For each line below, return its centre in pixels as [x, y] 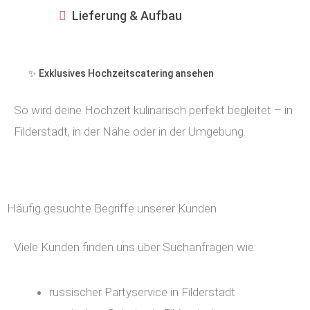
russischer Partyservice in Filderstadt [142, 292]
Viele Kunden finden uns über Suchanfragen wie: [135, 247]
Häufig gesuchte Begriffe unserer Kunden [112, 208]
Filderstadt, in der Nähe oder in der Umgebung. [130, 131]
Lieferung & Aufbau [127, 16]
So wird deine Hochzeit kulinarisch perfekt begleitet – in [153, 110]
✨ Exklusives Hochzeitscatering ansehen [121, 73]
